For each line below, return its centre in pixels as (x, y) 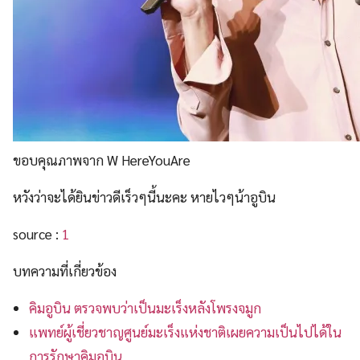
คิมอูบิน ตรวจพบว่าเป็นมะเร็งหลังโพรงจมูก (145, 307)
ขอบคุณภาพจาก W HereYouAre (102, 160)
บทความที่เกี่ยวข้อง (65, 270)
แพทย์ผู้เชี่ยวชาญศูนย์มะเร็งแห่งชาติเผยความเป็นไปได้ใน (186, 331)
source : (37, 233)
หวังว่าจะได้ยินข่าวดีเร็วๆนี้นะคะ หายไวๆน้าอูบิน (144, 196)
